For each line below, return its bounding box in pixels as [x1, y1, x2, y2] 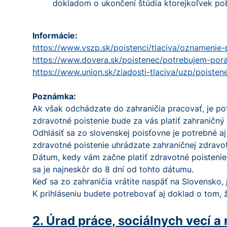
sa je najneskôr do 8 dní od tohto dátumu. [32, 164, 194, 174]
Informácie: [32, 30, 78, 41]
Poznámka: [32, 91, 76, 101]
